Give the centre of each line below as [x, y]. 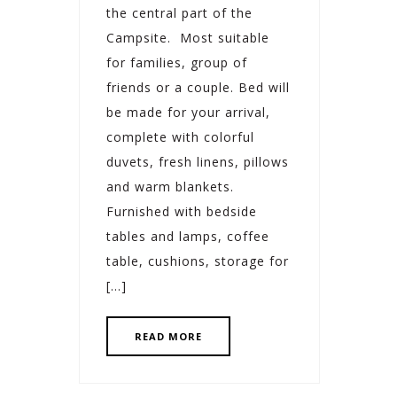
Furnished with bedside [182, 211]
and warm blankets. [170, 186]
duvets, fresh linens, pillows [198, 161]
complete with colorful [180, 136]
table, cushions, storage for [198, 261]
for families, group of [177, 62]
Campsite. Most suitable [188, 37]
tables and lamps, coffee [188, 236]
